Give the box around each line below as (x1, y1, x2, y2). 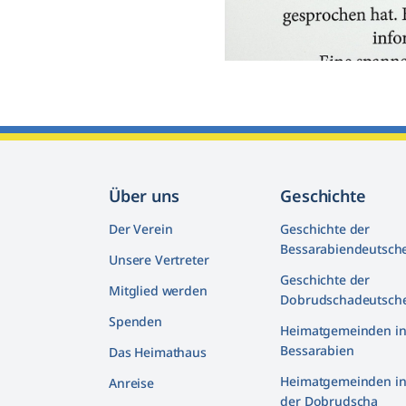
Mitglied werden (109, 282, 208, 300)
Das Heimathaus (109, 343, 207, 362)
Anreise (109, 374, 154, 392)
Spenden (109, 313, 162, 331)
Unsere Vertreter (109, 251, 209, 269)
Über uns (109, 185, 179, 208)
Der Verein (109, 220, 173, 238)
